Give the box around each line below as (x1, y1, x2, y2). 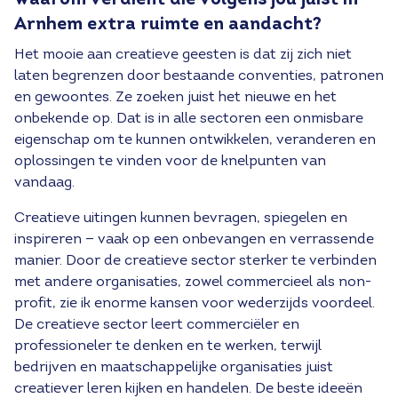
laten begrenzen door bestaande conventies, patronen (14, 69, 384, 84)
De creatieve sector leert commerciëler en (14, 318, 299, 332)
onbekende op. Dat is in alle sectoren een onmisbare (14, 112, 363, 126)
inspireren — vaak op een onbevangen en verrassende (14, 233, 374, 247)
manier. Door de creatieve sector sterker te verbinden (14, 254, 377, 268)
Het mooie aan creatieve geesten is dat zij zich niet (14, 48, 352, 62)
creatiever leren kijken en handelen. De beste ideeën (14, 382, 362, 396)
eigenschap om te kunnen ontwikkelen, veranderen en (14, 133, 376, 147)
